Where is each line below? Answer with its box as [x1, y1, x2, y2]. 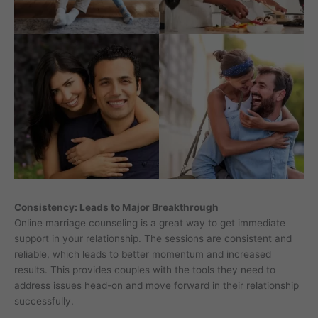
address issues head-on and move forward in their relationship [14, 280, 299, 292]
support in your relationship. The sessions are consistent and [14, 233, 292, 245]
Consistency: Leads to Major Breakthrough [14, 202, 219, 214]
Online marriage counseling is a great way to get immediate [14, 217, 285, 229]
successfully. [14, 295, 74, 307]
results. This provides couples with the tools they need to [14, 264, 275, 276]
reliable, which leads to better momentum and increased [14, 248, 271, 261]
